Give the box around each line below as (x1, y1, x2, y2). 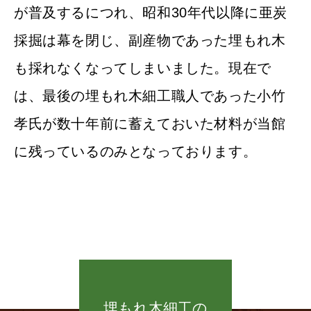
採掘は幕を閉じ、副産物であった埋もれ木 (14, 32, 286, 48)
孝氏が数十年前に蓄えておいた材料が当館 (14, 115, 286, 131)
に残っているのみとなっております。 (14, 143, 258, 159)
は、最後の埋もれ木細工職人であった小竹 (14, 87, 286, 103)
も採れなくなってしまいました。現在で (14, 60, 271, 76)
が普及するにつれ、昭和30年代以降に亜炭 (14, 4, 287, 20)
